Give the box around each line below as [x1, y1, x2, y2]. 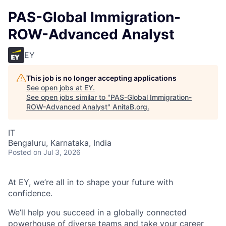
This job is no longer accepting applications [26, 74, 177, 82]
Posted [8, 148, 31, 156]
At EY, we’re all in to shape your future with [8, 177, 173, 187]
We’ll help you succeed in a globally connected [8, 207, 187, 217]
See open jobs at [26, 83, 84, 92]
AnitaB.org [112, 102, 147, 111]
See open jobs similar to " [26, 93, 110, 101]
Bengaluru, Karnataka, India [8, 138, 111, 148]
